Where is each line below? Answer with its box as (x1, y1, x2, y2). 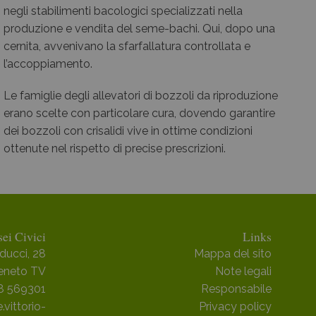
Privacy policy (199, 300, 272, 314)
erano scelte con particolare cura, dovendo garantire (4, 107, 275, 121)
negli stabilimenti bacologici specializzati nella (4, 4, 243, 18)
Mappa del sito (194, 247, 272, 261)
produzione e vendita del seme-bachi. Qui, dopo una (4, 22, 275, 36)
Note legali (215, 265, 272, 279)
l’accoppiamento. (4, 57, 92, 71)
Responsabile (201, 282, 272, 296)
